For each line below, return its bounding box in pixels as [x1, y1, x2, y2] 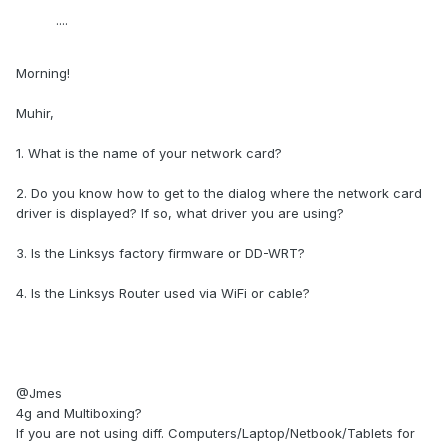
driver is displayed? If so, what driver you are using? [16, 205, 344, 222]
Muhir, [16, 105, 54, 122]
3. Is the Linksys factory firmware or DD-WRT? [16, 245, 305, 262]
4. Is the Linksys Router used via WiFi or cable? [16, 285, 310, 302]
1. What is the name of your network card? [16, 145, 286, 162]
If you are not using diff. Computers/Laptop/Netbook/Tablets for [16, 425, 415, 442]
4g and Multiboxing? [16, 405, 142, 422]
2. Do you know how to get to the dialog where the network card [16, 185, 422, 202]
